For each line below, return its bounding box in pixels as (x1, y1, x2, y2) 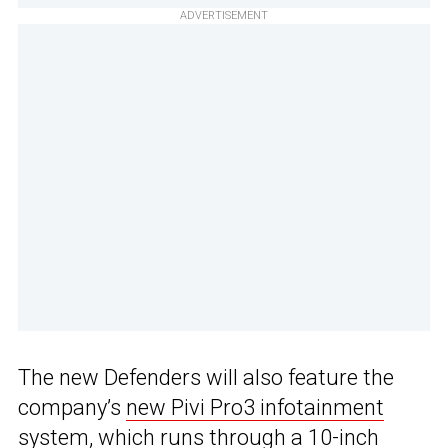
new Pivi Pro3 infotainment (126, 394, 384, 420)
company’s (18, 394, 126, 420)
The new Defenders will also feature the (18, 364, 394, 390)
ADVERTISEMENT (180, 8, 268, 22)
